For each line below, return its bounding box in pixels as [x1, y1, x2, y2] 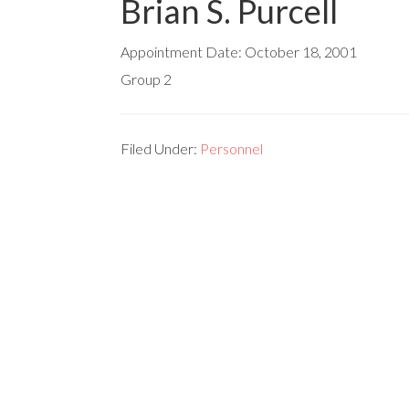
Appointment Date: [121, 43, 245, 60]
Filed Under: [121, 140, 200, 157]
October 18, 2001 [245, 43, 357, 60]
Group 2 [121, 70, 172, 88]
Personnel [200, 140, 263, 157]
